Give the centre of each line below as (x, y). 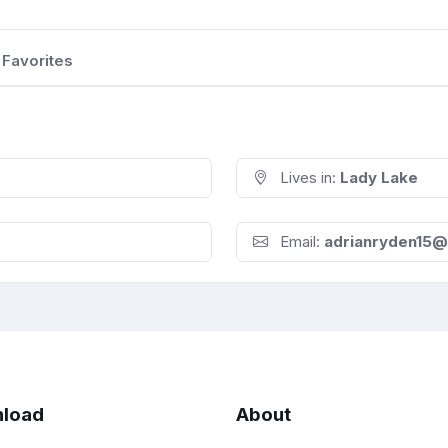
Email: (300, 242)
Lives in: (308, 178)
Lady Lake (379, 178)
